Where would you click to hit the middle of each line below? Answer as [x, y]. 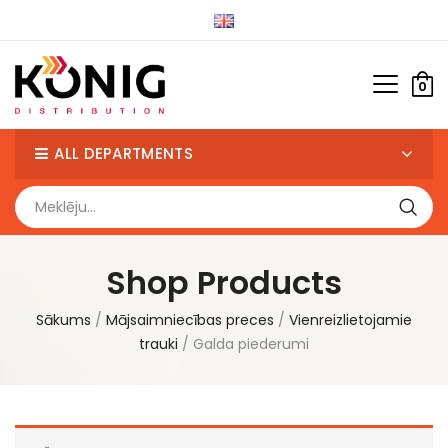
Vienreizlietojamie [350, 320]
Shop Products [224, 283]
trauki [158, 344]
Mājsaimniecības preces [190, 320]
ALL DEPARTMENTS [123, 154]
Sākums [63, 320]
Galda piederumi [251, 344]
